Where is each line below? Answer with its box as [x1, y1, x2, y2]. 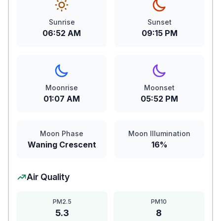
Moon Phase [40, 129, 83, 138]
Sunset [147, 18, 172, 26]
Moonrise [45, 83, 78, 92]
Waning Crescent [27, 140, 96, 149]
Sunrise [48, 18, 75, 26]
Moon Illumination [128, 129, 190, 138]
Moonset [144, 83, 175, 92]
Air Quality [27, 172, 70, 182]
